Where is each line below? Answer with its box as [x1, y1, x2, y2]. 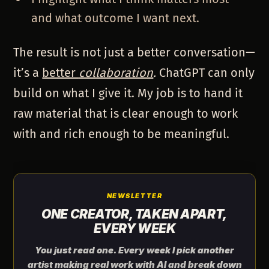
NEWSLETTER [106, 192, 163, 201]
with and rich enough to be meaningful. [13, 127, 230, 142]
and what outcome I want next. [31, 11, 200, 26]
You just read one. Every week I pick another [35, 244, 234, 256]
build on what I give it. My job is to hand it [13, 86, 243, 101]
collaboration [79, 65, 154, 80]
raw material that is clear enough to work [13, 106, 238, 121]
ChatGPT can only [156, 65, 255, 80]
